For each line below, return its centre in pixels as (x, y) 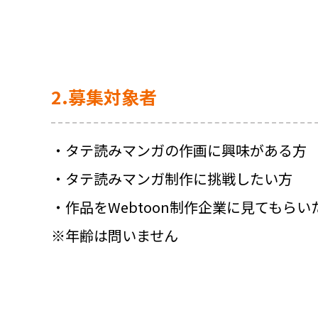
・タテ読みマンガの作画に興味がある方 (179, 150)
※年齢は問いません (115, 236)
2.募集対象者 (104, 97)
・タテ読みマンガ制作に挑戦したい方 (172, 179)
